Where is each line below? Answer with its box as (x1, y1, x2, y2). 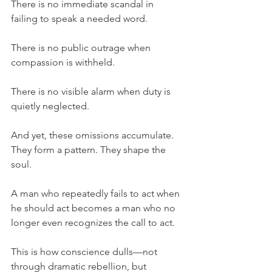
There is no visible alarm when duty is (11, 86, 173, 98)
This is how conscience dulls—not (11, 246, 160, 258)
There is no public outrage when (11, 42, 153, 54)
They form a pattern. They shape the (11, 144, 168, 156)
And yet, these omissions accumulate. (11, 129, 176, 141)
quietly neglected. (11, 100, 89, 112)
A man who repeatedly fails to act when (11, 188, 182, 200)
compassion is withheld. (11, 56, 115, 69)
